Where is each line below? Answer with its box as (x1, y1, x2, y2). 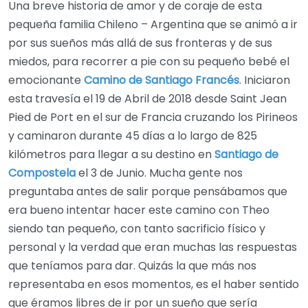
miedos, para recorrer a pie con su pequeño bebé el (8, 54, 289, 70)
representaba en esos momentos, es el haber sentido (8, 276, 299, 293)
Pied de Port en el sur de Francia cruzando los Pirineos (8, 109, 298, 126)
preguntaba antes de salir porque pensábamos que (8, 184, 287, 200)
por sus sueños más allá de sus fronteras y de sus (8, 35, 272, 52)
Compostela (8, 165, 76, 181)
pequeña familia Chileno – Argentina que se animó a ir (8, 16, 298, 33)
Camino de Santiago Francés (84, 72, 239, 89)
